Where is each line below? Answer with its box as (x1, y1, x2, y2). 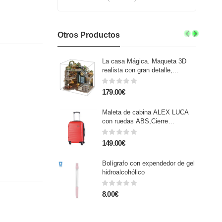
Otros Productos (57, 31, 120, 39)
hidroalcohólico (102, 168, 145, 176)
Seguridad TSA (102, 126, 146, 134)
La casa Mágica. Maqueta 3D (102, 57, 186, 65)
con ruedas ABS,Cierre (102, 117, 168, 125)
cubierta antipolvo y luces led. (102, 75, 188, 83)
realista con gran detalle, (102, 66, 172, 74)
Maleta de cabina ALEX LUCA (102, 109, 189, 116)
